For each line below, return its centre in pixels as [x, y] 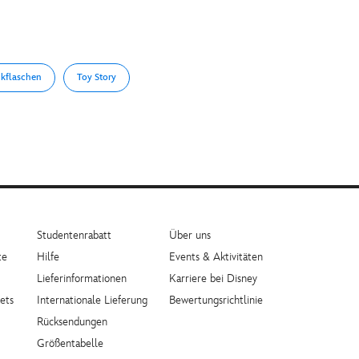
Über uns [190, 235]
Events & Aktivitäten [216, 257]
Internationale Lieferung [92, 300]
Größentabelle [70, 343]
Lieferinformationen [82, 278]
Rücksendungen [72, 322]
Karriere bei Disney [213, 278]
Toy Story [97, 77]
